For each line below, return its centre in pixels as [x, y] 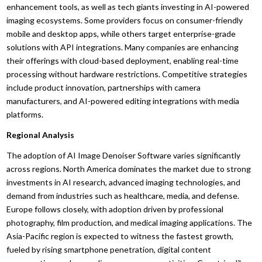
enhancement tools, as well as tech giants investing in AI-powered [128, 6]
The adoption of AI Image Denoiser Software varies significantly [124, 155]
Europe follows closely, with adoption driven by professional [115, 209]
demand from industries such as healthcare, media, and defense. [123, 195]
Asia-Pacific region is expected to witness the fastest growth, [120, 236]
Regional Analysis [41, 135]
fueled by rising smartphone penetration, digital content [109, 249]
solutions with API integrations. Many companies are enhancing [123, 47]
